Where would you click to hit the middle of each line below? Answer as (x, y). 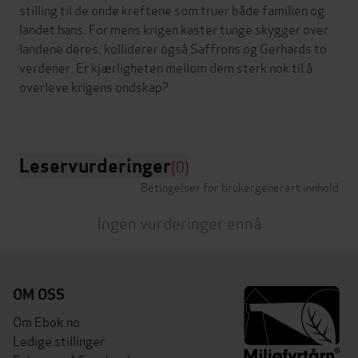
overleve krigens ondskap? (94, 86)
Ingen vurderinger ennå (179, 223)
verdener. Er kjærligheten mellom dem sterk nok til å (166, 67)
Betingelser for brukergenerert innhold (240, 187)
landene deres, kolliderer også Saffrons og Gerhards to (173, 48)
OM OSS (39, 295)
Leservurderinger (95, 166)
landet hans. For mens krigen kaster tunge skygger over (174, 29)
